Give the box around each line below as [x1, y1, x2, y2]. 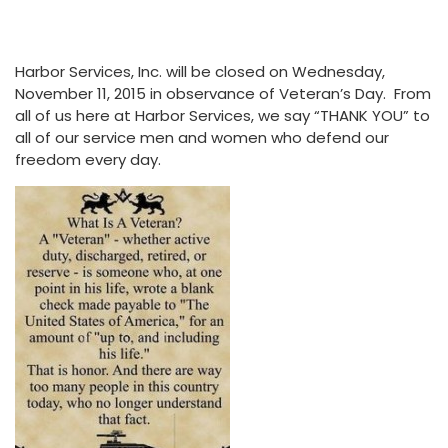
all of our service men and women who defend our [15, 127, 389, 148]
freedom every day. [15, 149, 161, 170]
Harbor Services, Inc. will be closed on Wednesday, [15, 61, 385, 82]
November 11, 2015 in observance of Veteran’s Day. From [15, 83, 431, 104]
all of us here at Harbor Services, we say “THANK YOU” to [15, 105, 430, 126]
